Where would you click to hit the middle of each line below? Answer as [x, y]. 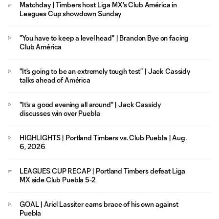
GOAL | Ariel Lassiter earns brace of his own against [30, 204]
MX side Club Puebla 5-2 [58, 180]
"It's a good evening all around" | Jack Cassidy [90, 104]
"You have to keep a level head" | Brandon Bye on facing [104, 38]
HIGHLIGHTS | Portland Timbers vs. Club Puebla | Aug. [103, 138]
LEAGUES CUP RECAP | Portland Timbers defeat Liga [103, 171]
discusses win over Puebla [60, 113]
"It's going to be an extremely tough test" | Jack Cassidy [105, 71]
